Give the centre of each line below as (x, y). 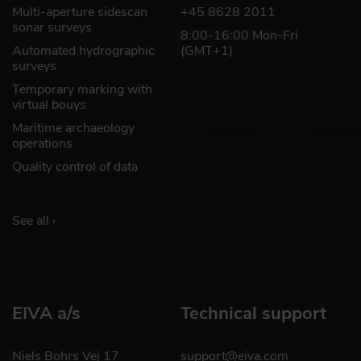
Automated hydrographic (83, 50)
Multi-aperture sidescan (80, 12)
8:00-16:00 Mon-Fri (239, 35)
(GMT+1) (207, 50)
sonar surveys (52, 27)
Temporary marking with (82, 89)
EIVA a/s (46, 313)
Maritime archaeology (73, 128)
